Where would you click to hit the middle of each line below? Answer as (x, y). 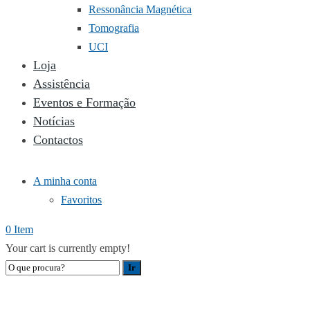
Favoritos (81, 200)
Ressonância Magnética (140, 9)
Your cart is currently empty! (68, 248)
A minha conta (65, 181)
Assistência (62, 84)
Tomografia (114, 28)
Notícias (54, 121)
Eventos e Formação (84, 102)
